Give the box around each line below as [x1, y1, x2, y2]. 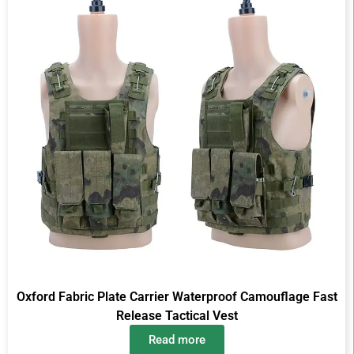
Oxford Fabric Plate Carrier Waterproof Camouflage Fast [16, 289, 337, 305]
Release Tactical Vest [115, 308, 238, 324]
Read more [148, 333, 205, 348]
